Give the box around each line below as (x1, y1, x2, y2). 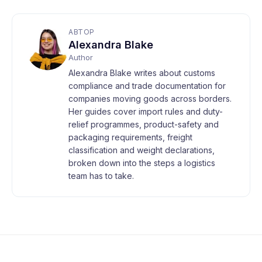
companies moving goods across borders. (68, 93, 232, 104)
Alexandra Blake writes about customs (68, 67, 215, 78)
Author (68, 52, 93, 62)
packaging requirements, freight (68, 132, 192, 142)
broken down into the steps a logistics (68, 157, 215, 168)
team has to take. (68, 170, 134, 181)
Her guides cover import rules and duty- (68, 106, 223, 116)
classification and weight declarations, (68, 144, 215, 155)
